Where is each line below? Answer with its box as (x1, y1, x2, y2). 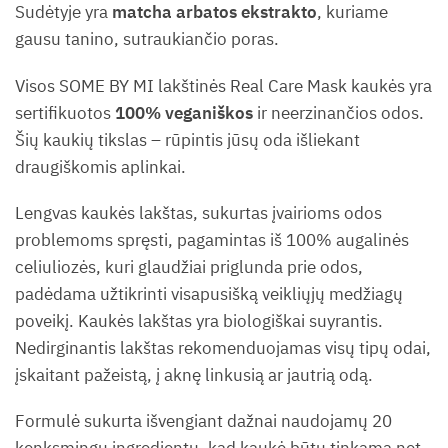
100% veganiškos (115, 101, 253, 124)
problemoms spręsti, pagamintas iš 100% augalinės (15, 229, 409, 252)
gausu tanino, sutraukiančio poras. (15, 28, 279, 51)
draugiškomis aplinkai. (15, 155, 186, 178)
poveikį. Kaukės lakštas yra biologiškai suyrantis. (15, 310, 383, 333)
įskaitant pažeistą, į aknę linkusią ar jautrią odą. (15, 364, 373, 387)
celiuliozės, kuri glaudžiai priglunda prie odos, (15, 256, 363, 279)
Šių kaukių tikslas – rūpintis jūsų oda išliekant (15, 128, 360, 151)
